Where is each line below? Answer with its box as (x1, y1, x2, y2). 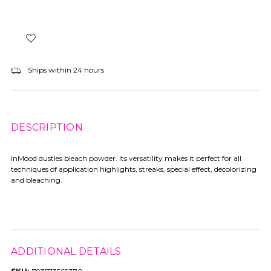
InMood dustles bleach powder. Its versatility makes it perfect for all (11, 153, 241, 163)
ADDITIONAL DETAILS (11, 245, 122, 257)
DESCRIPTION (11, 121, 83, 133)
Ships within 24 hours (25, 65, 104, 74)
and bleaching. (11, 175, 62, 184)
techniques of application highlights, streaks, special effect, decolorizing (11, 164, 256, 174)
